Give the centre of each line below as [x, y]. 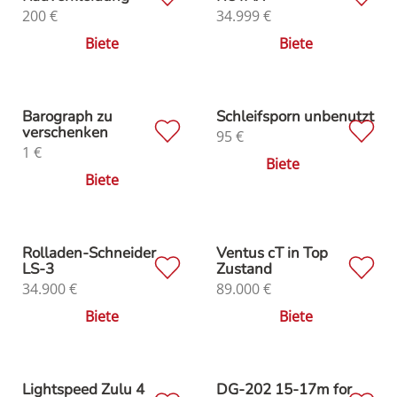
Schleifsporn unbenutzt [295, 116]
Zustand [244, 269]
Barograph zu [67, 116]
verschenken [65, 132]
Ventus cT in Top [272, 253]
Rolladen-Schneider [89, 253]
